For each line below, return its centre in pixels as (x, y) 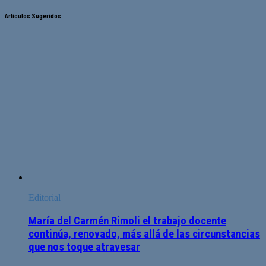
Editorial (45, 198)
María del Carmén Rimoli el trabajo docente (127, 221)
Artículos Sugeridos (33, 17)
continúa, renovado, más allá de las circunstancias (144, 234)
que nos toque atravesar (84, 247)
